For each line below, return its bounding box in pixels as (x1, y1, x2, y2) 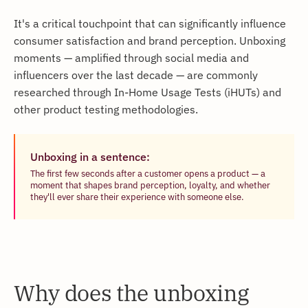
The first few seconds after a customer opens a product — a (30, 167, 265, 179)
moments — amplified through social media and (14, 49, 249, 65)
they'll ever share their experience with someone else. (30, 190, 244, 202)
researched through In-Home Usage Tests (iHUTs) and (14, 84, 281, 99)
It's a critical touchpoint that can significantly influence (14, 15, 286, 30)
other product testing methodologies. (14, 101, 198, 116)
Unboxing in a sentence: (30, 148, 150, 164)
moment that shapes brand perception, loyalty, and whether (30, 179, 270, 190)
